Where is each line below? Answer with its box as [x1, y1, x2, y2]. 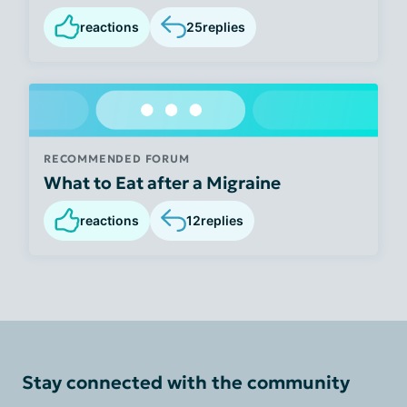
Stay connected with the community [22, 370, 350, 394]
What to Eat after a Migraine [44, 171, 281, 194]
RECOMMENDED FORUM [44, 151, 190, 165]
